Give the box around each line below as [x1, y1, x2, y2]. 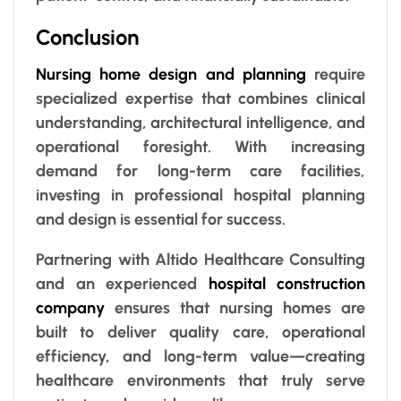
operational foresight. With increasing [36, 136, 365, 157]
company [36, 297, 105, 318]
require [305, 64, 366, 84]
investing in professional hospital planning [36, 184, 365, 205]
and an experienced [36, 273, 209, 294]
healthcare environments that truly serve [36, 370, 365, 390]
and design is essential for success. [36, 209, 286, 229]
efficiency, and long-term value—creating [36, 346, 365, 366]
